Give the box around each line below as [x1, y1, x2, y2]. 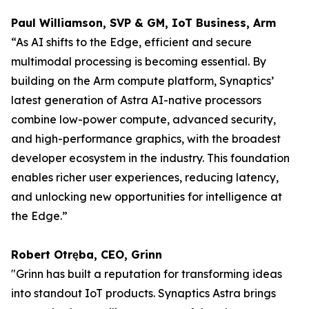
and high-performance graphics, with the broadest [11, 132, 281, 146]
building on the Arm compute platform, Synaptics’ [11, 74, 274, 88]
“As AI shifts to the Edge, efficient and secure [11, 35, 252, 49]
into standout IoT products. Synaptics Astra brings [11, 286, 276, 300]
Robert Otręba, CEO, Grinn [11, 248, 162, 261]
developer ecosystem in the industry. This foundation [11, 151, 290, 165]
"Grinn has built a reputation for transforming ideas [11, 267, 282, 281]
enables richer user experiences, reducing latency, [11, 170, 279, 184]
